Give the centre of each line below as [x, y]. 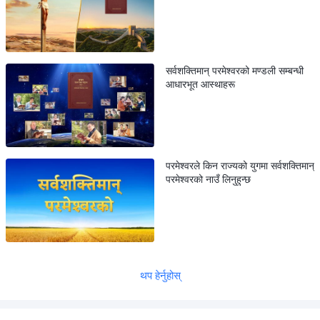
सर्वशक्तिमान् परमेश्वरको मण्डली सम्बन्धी [235, 71]
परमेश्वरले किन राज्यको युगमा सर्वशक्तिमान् [240, 166]
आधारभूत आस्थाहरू [200, 84]
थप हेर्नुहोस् [160, 276]
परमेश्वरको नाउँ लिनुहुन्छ [208, 179]
